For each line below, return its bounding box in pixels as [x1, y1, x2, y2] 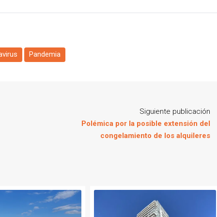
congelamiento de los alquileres [100, 131, 210, 140]
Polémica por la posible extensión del [81, 119, 210, 128]
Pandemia [29, 50, 61, 59]
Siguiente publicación [139, 107, 210, 116]
